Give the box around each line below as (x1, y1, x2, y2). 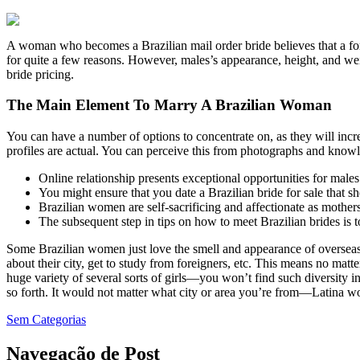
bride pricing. (6, 67, 74, 81)
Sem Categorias (6, 313, 86, 327)
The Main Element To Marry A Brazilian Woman (6, 96, 332, 114)
